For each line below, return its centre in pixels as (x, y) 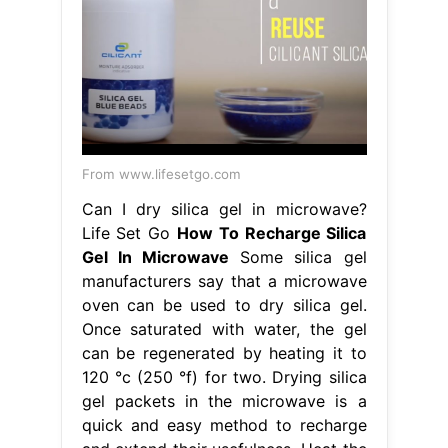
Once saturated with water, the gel (224, 329)
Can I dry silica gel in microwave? (224, 209)
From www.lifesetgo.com (161, 174)
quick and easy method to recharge (224, 425)
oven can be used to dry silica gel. (224, 305)
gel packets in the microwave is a (224, 401)
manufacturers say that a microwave (224, 281)
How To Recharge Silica (272, 233)
